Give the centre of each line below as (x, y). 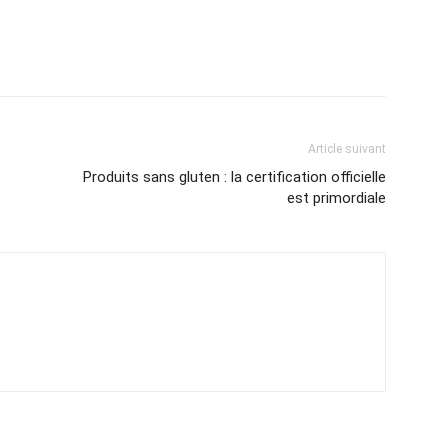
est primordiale (336, 198)
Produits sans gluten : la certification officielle (234, 177)
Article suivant (347, 149)
